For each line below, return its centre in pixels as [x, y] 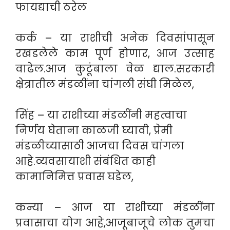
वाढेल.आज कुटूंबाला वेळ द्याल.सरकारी [115, 69]
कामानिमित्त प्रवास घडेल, [74, 177]
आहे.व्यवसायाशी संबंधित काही [85, 161]
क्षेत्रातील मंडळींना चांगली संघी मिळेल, [105, 84]
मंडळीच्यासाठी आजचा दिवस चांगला [100, 146]
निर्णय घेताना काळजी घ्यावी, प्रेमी [94, 130]
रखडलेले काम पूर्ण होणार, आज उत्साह [115, 53]
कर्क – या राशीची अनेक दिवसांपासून [115, 38]
